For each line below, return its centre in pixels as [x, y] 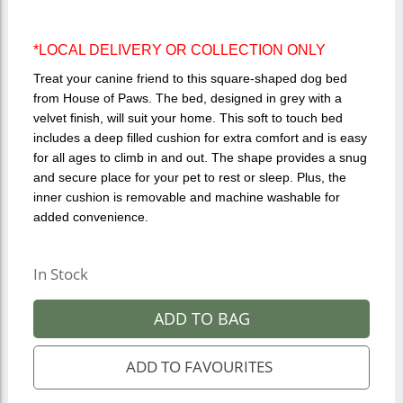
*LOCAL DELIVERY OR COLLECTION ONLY [179, 50]
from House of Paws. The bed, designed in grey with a [187, 99]
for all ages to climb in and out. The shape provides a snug [200, 158]
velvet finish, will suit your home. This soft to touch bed [188, 118]
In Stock [60, 273]
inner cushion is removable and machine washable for [186, 197]
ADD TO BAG [201, 318]
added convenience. [90, 217]
